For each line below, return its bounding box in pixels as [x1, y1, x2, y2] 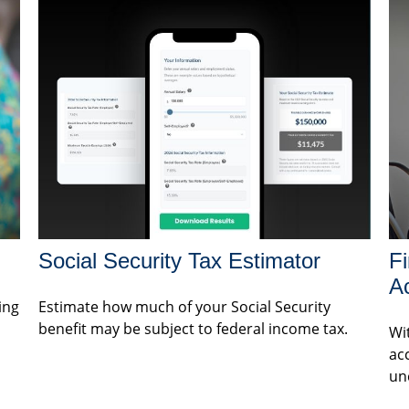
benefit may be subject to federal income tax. [38, 319, 349, 340]
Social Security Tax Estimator [38, 248, 321, 274]
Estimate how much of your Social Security [38, 297, 331, 318]
